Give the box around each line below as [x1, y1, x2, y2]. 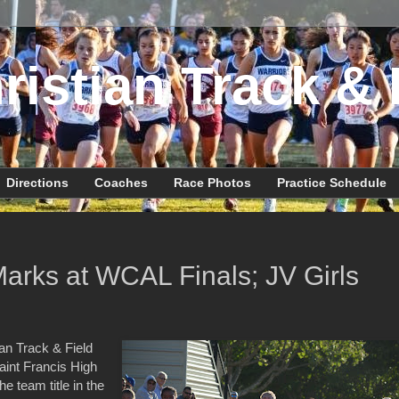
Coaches [94, 175, 148, 191]
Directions [6, 175, 69, 191]
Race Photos [174, 175, 251, 191]
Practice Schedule [277, 175, 387, 191]
